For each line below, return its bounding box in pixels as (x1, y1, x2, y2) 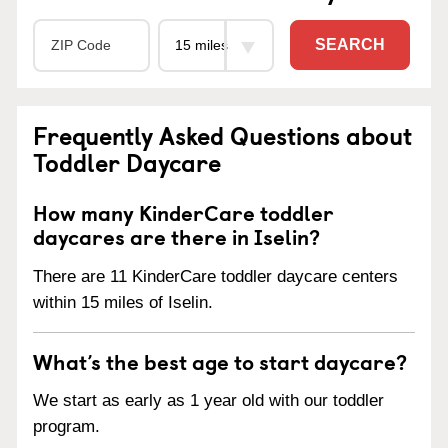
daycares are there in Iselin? (33, 219, 320, 252)
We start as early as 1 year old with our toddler (33, 391, 384, 411)
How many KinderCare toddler (33, 195, 334, 228)
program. (33, 417, 100, 437)
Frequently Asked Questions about (33, 116, 412, 153)
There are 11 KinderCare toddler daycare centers (33, 266, 398, 286)
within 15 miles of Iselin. (33, 292, 213, 312)
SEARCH (315, 36, 385, 54)
